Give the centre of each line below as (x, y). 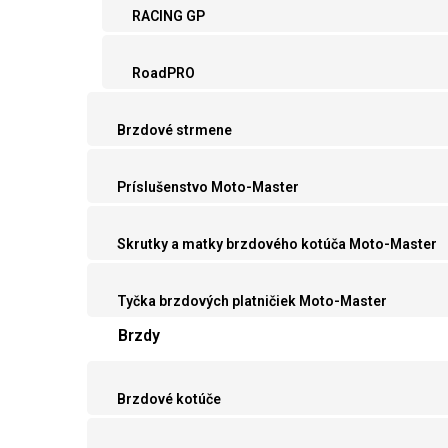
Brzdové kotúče (169, 399)
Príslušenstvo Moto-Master (208, 187)
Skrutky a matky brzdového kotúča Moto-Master (277, 244)
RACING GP (168, 16)
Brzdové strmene (174, 130)
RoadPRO (163, 73)
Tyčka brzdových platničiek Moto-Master (252, 301)
